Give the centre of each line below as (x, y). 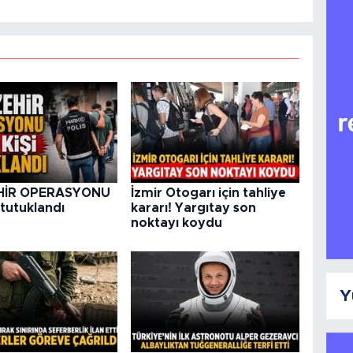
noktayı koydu (177, 223)
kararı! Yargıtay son (194, 208)
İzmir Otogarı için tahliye (209, 193)
